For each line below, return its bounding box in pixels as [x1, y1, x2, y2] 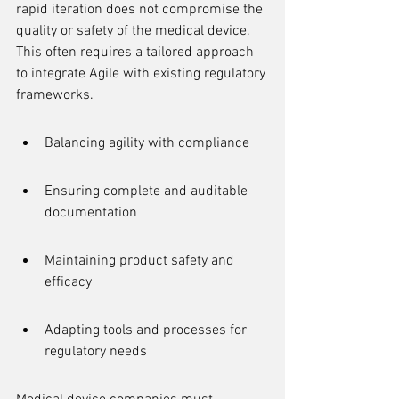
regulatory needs [45, 343, 147, 361]
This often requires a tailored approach [16, 44, 257, 61]
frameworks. [16, 86, 94, 104]
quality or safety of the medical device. [16, 22, 254, 40]
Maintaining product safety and [45, 252, 238, 270]
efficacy [45, 273, 92, 291]
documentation [45, 204, 137, 222]
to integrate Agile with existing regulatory [16, 65, 269, 83]
